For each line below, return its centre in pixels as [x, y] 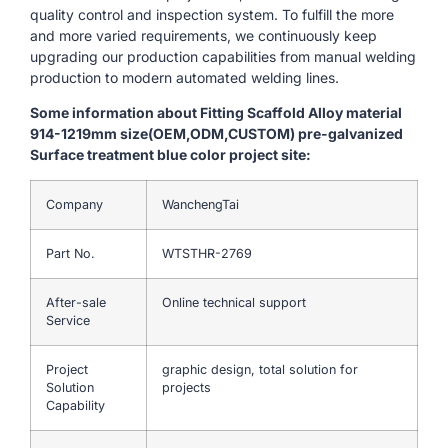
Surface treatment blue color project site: [170, 155]
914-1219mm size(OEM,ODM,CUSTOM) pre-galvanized [216, 134]
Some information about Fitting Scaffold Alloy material [216, 113]
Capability [75, 405]
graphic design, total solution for [260, 369]
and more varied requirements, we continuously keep [203, 35]
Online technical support [234, 302]
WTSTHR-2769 [207, 253]
